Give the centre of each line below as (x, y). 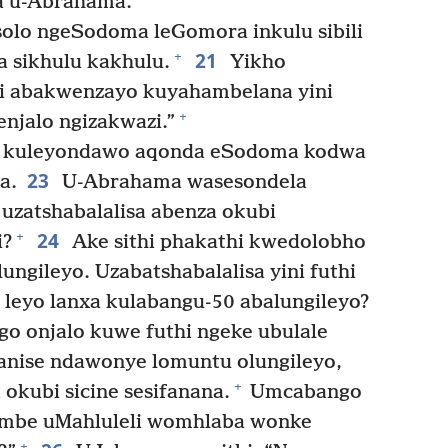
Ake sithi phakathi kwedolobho (216, 242)
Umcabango (303, 392)
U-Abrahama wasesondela (181, 182)
